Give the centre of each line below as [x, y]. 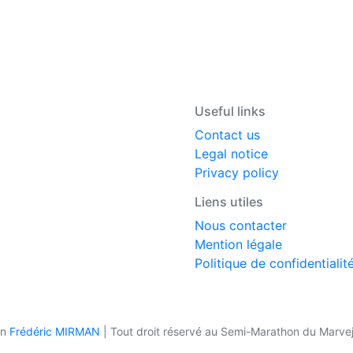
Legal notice [231, 153]
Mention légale [238, 244]
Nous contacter [241, 225]
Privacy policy [237, 172]
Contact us [227, 134]
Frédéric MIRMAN [54, 331]
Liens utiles [229, 201]
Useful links [230, 111]
